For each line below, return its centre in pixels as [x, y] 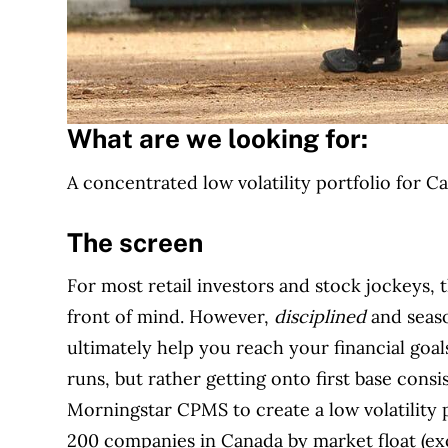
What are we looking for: [218, 138]
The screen [135, 242]
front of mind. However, [171, 317]
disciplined [320, 317]
